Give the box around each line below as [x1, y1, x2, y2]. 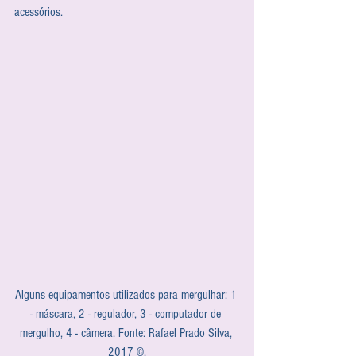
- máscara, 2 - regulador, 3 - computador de [30, 306, 224, 321]
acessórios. [14, 4, 63, 19]
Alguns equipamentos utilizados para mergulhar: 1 [14, 287, 240, 302]
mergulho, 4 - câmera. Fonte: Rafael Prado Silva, [19, 325, 235, 340]
